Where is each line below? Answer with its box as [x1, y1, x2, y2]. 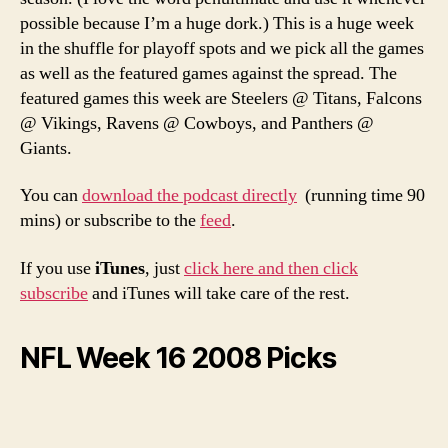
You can [20, 184, 82, 207]
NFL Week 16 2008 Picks [20, 340, 336, 375]
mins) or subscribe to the [20, 209, 200, 232]
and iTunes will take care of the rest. [88, 281, 350, 305]
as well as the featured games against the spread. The [20, 61, 397, 85]
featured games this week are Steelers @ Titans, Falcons [20, 86, 422, 110]
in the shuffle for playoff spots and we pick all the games [20, 36, 424, 60]
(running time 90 [297, 184, 425, 207]
